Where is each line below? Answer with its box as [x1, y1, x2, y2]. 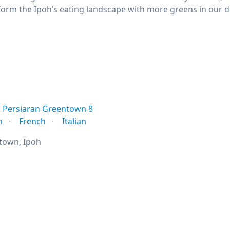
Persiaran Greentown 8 [3, 103, 93, 114]
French [19, 116, 46, 127]
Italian [62, 116, 86, 127]
